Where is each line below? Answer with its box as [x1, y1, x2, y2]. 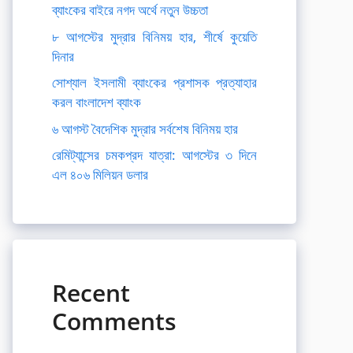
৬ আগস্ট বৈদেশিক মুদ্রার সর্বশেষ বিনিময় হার [52, 119, 238, 138]
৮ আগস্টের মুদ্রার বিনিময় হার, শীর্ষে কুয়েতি [52, 27, 257, 46]
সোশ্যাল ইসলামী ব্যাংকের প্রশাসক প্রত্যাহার [52, 73, 257, 91]
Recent [52, 277, 130, 309]
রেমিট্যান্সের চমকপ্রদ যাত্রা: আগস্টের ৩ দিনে [52, 146, 257, 164]
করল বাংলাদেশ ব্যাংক [52, 93, 141, 111]
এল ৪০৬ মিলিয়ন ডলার [52, 165, 148, 184]
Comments [52, 305, 176, 337]
